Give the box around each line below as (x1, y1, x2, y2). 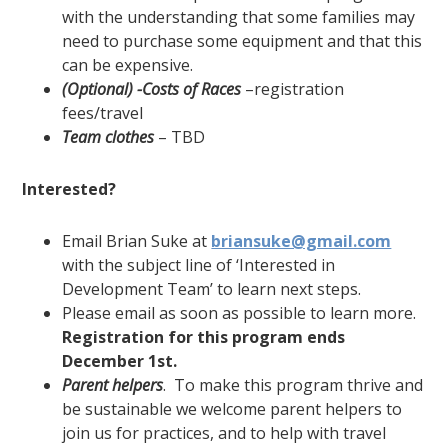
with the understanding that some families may (62, 6, 416, 29)
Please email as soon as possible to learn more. (62, 302, 421, 325)
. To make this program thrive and (163, 374, 424, 397)
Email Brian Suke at (62, 230, 212, 253)
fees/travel (62, 102, 144, 125)
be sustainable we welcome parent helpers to (62, 398, 403, 421)
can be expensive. (62, 54, 198, 77)
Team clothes (62, 126, 155, 149)
